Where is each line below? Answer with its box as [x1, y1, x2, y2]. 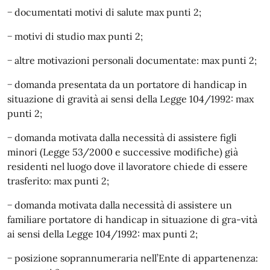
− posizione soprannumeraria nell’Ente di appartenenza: [7, 251, 258, 264]
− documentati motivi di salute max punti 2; [7, 5, 201, 18]
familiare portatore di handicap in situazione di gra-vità [7, 213, 257, 225]
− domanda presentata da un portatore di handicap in [7, 78, 247, 90]
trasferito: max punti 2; [7, 174, 109, 187]
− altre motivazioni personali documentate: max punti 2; [7, 54, 257, 66]
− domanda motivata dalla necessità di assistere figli [7, 131, 237, 143]
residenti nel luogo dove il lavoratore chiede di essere [7, 160, 248, 172]
